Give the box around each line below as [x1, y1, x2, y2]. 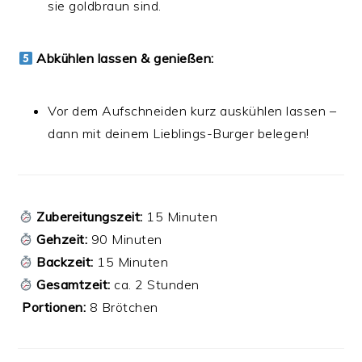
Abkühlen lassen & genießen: [36, 50, 214, 67]
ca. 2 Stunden [110, 276, 200, 293]
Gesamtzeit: [36, 276, 111, 293]
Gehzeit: [36, 231, 88, 248]
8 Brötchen [86, 299, 158, 316]
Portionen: [22, 299, 86, 316]
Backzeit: [36, 254, 94, 271]
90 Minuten [87, 231, 162, 248]
